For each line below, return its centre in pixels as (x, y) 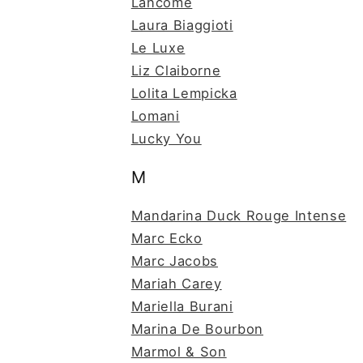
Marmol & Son (179, 352)
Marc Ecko (167, 239)
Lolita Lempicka (184, 94)
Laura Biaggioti (182, 26)
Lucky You (166, 139)
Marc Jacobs (175, 261)
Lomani (155, 116)
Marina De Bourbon (197, 329)
